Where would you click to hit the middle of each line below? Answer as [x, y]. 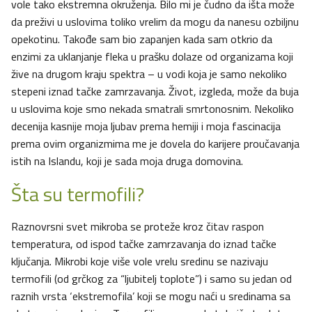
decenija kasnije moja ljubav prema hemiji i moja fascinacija [146, 126]
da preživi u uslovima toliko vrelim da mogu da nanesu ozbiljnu [155, 22]
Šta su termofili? [78, 194]
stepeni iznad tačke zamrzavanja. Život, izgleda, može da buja [155, 92]
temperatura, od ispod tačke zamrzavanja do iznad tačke [144, 244]
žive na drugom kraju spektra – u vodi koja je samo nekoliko [149, 74]
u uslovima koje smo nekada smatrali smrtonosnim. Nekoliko [153, 109]
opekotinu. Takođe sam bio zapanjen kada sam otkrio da [142, 39]
